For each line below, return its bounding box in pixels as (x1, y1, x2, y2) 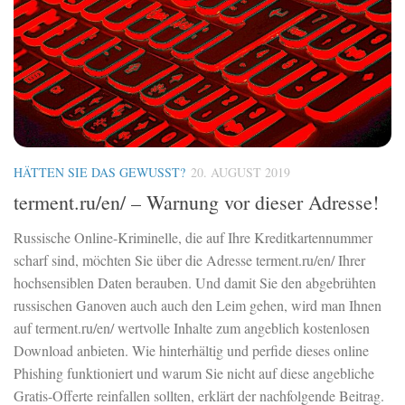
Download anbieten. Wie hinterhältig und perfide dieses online (14, 341, 369, 361)
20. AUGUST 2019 (191, 164, 290, 182)
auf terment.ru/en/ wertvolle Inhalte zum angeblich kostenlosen (14, 318, 370, 338)
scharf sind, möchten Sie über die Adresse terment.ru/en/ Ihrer (14, 250, 365, 270)
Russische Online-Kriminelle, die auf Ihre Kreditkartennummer (14, 228, 372, 248)
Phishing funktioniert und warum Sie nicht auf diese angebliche (14, 363, 374, 383)
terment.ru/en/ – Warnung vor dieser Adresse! (14, 189, 379, 216)
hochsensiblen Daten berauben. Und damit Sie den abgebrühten (14, 273, 376, 293)
